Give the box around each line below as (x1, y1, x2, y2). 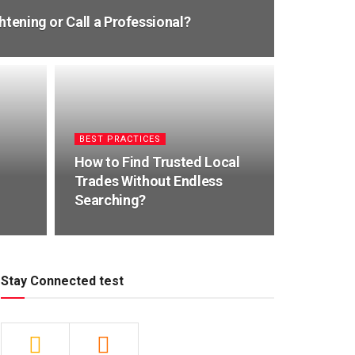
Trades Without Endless (74, 173, 223, 189)
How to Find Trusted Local (74, 154, 240, 170)
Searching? (74, 192, 146, 208)
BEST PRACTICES (78, 134, 161, 144)
